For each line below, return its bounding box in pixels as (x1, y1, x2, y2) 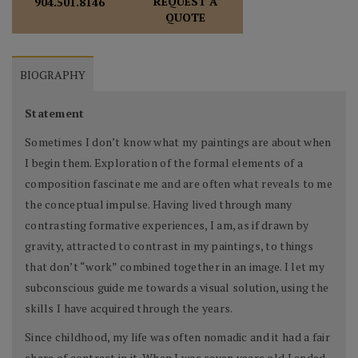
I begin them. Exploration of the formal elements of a (25, 155, 303, 171)
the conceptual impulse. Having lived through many (25, 197, 292, 213)
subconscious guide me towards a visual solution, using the (25, 280, 329, 296)
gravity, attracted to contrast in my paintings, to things (25, 238, 313, 254)
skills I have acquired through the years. (25, 300, 233, 316)
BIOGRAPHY (20, 67, 86, 83)
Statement (25, 105, 85, 121)
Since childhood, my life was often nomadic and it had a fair (25, 329, 330, 345)
